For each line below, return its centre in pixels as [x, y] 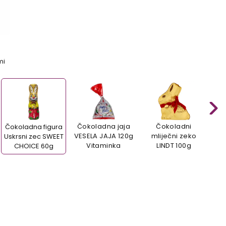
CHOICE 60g [34, 146]
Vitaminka [104, 145]
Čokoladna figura [34, 127]
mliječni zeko [174, 136]
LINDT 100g [174, 145]
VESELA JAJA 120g [104, 136]
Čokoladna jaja [104, 126]
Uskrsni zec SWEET [34, 136]
